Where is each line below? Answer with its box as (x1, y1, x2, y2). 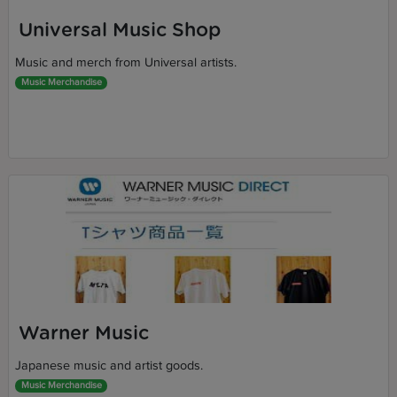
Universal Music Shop (18, 20, 221, 40)
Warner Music (18, 323, 149, 343)
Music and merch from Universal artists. (15, 55, 237, 71)
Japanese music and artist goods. (15, 358, 204, 374)
